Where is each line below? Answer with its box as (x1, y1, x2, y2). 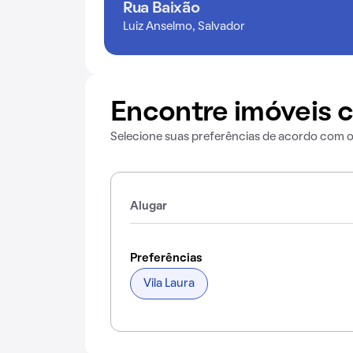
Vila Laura (143, 278, 195, 289)
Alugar (130, 201, 167, 212)
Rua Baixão (123, 2, 200, 16)
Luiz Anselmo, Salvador (123, 21, 245, 32)
